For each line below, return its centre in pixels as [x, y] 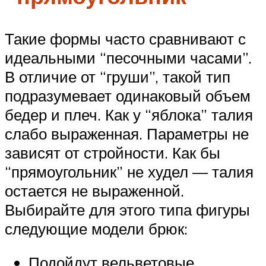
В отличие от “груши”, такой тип [118, 76]
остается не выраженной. [94, 190]
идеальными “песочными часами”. [128, 57]
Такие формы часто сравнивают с [125, 38]
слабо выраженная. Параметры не [127, 133]
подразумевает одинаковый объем [128, 95]
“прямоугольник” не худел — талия [129, 171]
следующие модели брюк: [96, 228]
